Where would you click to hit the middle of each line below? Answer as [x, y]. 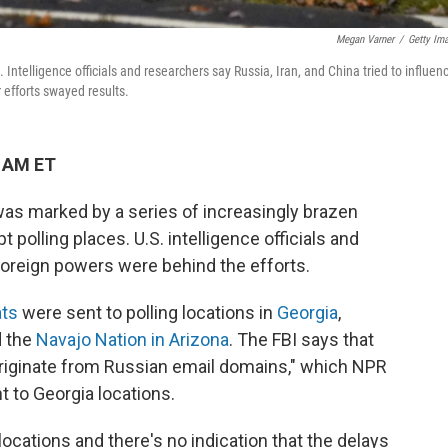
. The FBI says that [301, 339]
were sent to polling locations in [147, 312]
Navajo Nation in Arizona [132, 339]
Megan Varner [365, 39]
